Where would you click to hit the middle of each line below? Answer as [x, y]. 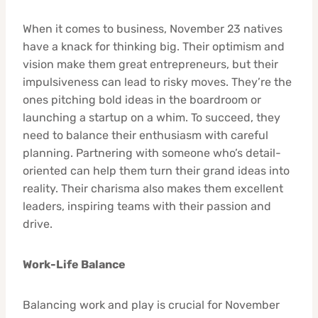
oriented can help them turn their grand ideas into [156, 170]
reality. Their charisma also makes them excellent [153, 188]
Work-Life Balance [74, 264]
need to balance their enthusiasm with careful [146, 135]
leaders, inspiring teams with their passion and [147, 206]
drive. [38, 224]
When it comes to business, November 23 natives [153, 28]
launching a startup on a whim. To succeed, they [152, 117]
